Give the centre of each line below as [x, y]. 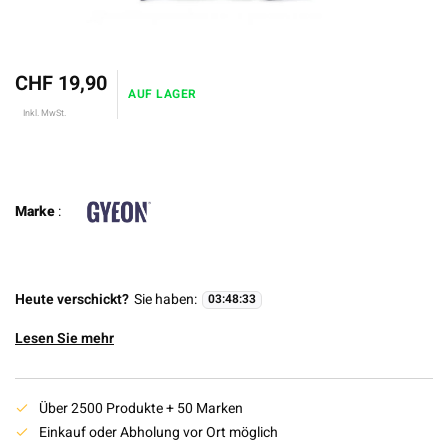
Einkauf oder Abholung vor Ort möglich [158, 432]
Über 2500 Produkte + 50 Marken [141, 408]
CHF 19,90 [61, 83]
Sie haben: [165, 299]
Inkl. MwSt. [44, 113]
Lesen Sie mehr [64, 338]
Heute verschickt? [72, 299]
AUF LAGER [162, 94]
